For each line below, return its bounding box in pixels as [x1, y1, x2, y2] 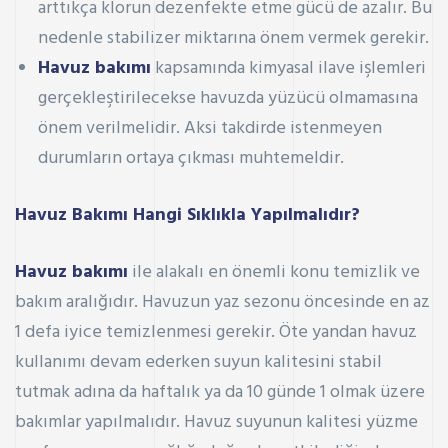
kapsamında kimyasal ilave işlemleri [151, 54, 427, 84]
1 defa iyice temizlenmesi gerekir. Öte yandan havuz [15, 318, 417, 348]
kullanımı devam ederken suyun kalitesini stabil [15, 348, 382, 378]
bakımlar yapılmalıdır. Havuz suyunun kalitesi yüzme [15, 408, 418, 438]
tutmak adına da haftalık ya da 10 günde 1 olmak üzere [15, 378, 425, 408]
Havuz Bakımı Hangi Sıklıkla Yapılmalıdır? [15, 201, 360, 231]
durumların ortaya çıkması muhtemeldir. [38, 144, 345, 174]
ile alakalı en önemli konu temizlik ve [128, 258, 420, 288]
